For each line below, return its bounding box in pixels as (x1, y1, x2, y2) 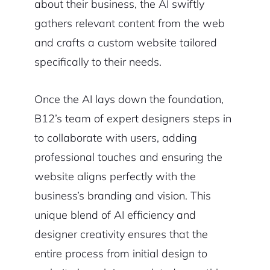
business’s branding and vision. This (34, 189, 211, 203)
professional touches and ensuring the (34, 150, 222, 165)
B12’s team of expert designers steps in (34, 111, 231, 126)
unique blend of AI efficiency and (34, 208, 196, 222)
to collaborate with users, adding (34, 131, 197, 145)
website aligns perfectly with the (34, 169, 196, 184)
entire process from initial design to (34, 246, 207, 261)
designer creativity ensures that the (34, 227, 208, 242)
